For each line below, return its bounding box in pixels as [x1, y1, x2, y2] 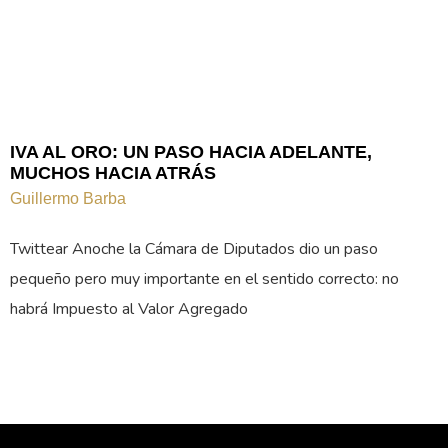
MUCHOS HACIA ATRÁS [10, 163, 216, 184]
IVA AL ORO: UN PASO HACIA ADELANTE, [10, 142, 372, 163]
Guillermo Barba [10, 190, 126, 208]
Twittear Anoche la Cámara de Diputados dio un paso [10, 238, 378, 261]
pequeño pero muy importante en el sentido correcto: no [10, 268, 399, 291]
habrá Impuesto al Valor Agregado [10, 298, 248, 321]
